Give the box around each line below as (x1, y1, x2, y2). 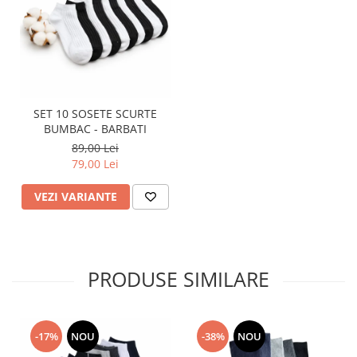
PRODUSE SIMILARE (88, 265, 269, 292)
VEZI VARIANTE (34, 189, 117, 204)
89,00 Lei (72, 140, 119, 155)
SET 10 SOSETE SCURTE (33, 106, 157, 121)
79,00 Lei (72, 156, 119, 171)
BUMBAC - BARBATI (44, 121, 147, 136)
